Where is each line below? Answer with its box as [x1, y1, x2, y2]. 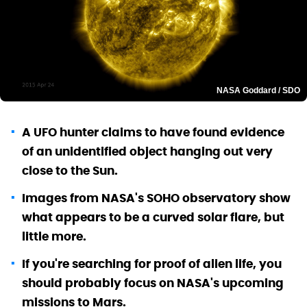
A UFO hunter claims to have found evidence [22, 125, 284, 140]
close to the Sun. [22, 163, 118, 179]
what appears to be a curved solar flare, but [22, 210, 284, 225]
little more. [22, 229, 86, 245]
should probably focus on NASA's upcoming [22, 275, 284, 291]
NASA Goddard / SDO [217, 86, 300, 96]
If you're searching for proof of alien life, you [22, 256, 282, 272]
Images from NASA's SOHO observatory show [22, 191, 291, 206]
